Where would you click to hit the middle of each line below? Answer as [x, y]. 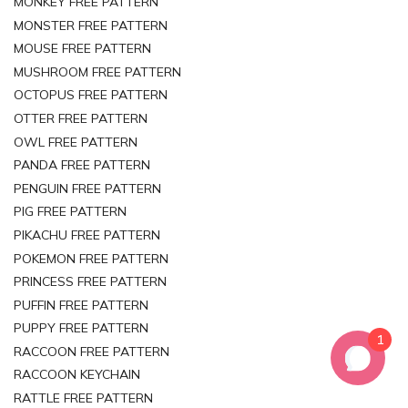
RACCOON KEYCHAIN [77, 375]
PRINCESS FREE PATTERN [90, 282]
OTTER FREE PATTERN [81, 118]
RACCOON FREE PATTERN [92, 351]
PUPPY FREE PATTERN [81, 328]
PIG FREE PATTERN [70, 212]
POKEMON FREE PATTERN [91, 258]
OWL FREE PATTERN [76, 142]
